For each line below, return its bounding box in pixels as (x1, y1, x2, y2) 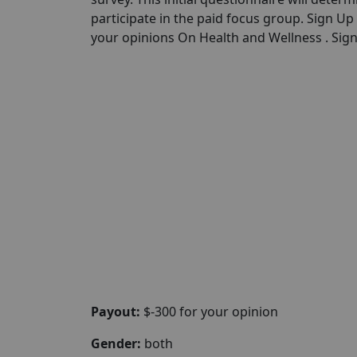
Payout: (91, 302, 140, 320)
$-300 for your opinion (140, 302, 278, 320)
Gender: (91, 334, 141, 352)
